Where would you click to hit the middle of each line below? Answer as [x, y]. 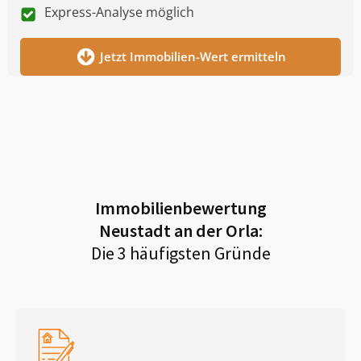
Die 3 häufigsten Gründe [180, 253]
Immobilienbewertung [180, 207]
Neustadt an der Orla [178, 230]
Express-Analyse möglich [119, 12]
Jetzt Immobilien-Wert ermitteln [193, 56]
